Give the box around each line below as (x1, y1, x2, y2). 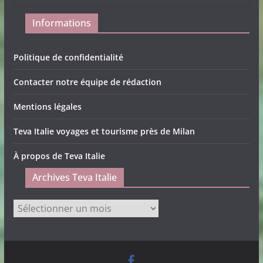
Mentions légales (13, 101, 82, 113)
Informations (32, 16, 91, 30)
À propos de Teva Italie (13, 150, 105, 162)
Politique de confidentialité (13, 52, 123, 63)
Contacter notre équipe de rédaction (13, 76, 161, 88)
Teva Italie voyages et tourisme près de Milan (13, 126, 195, 137)
